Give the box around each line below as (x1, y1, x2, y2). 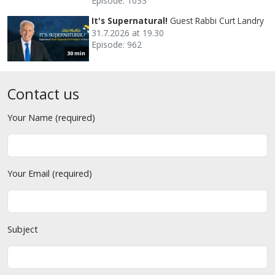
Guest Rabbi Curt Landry (170, 14, 264, 26)
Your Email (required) (7, 167, 92, 179)
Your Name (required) (7, 111, 95, 123)
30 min (67, 48, 85, 57)
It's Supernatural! (91, 14, 168, 26)
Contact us (7, 83, 79, 104)
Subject (7, 223, 38, 235)
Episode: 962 (91, 38, 142, 50)
